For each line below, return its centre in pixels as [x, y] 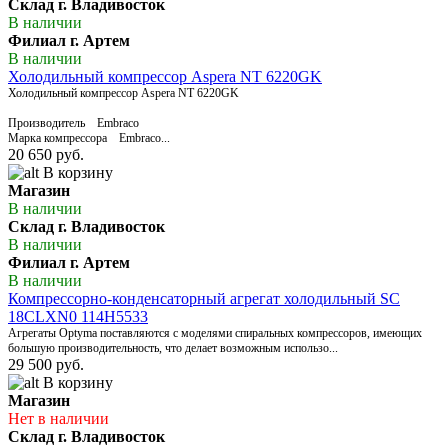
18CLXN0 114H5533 [78, 317]
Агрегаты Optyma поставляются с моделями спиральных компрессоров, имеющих [215, 333]
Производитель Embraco [73, 123]
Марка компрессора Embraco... [89, 138]
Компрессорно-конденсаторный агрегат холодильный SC [204, 299]
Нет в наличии [58, 419]
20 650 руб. [46, 155]
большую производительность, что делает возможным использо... [173, 348]
